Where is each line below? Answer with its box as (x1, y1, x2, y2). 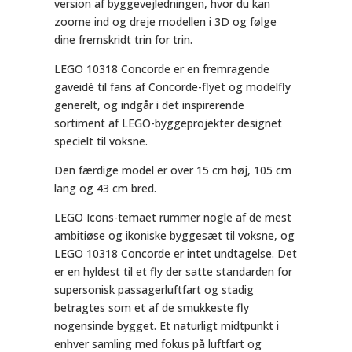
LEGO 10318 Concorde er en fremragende (53, 61, 269, 76)
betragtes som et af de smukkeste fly (53, 300, 249, 315)
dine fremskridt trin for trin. (53, 32, 192, 47)
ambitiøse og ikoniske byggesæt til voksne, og (53, 228, 295, 243)
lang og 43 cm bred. (53, 181, 156, 196)
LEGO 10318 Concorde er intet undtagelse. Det (53, 246, 297, 261)
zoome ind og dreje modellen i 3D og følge (53, 14, 277, 29)
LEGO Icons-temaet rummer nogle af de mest (53, 210, 291, 225)
